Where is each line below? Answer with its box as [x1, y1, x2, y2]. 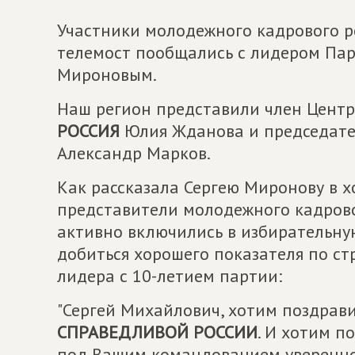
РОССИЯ [57, 120, 120, 142]
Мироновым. [57, 63, 157, 86]
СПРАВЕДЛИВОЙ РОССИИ [57, 321, 258, 343]
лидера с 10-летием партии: [57, 265, 282, 287]
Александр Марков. [57, 142, 211, 164]
